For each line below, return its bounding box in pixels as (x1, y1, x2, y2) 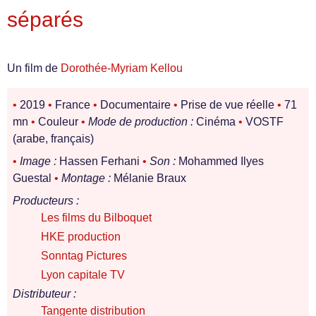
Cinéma (193, 116, 238, 128)
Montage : (61, 172, 111, 184)
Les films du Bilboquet (41, 212, 152, 224)
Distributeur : (13, 288, 76, 300)
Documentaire (97, 99, 174, 111)
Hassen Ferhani (56, 155, 142, 167)
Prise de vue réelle (178, 99, 277, 111)
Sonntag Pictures (41, 250, 127, 262)
